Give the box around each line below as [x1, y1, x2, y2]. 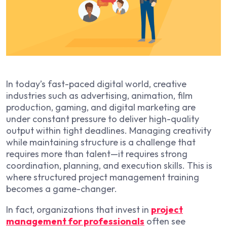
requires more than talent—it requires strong [6, 147, 187, 160]
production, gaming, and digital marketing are [6, 101, 196, 113]
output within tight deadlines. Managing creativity [6, 124, 211, 136]
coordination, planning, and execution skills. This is [6, 159, 212, 171]
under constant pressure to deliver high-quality [6, 112, 199, 125]
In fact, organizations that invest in [6, 203, 151, 215]
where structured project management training [6, 171, 199, 183]
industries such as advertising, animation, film [6, 89, 193, 101]
